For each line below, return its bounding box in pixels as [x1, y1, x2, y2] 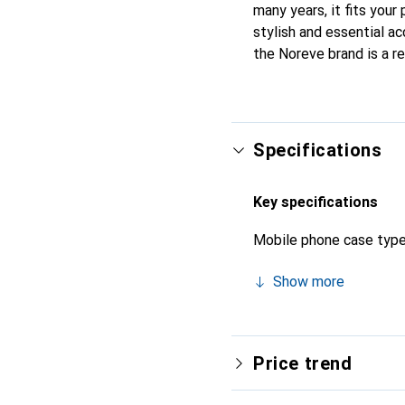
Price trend [253, 352, 353, 374]
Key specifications [253, 193, 378, 211]
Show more [273, 272, 344, 290]
